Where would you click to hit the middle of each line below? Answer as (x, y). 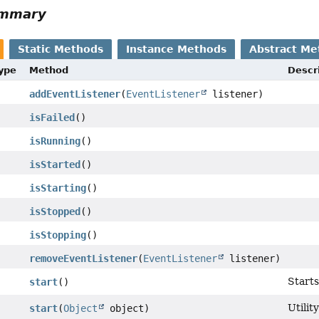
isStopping (57, 235)
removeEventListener (83, 258)
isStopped (54, 211)
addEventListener (74, 94)
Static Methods (61, 49)
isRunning (54, 141)
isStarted (54, 164)
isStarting (57, 188)
